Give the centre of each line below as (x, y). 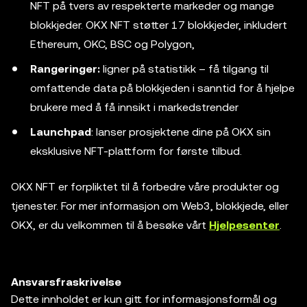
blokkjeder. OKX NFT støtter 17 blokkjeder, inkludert (159, 25)
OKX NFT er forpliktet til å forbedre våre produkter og (145, 187)
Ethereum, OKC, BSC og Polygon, (112, 44)
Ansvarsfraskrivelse (66, 282)
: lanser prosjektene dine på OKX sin (181, 132)
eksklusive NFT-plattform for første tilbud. (136, 151)
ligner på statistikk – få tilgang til (184, 69)
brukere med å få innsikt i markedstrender (134, 107)
